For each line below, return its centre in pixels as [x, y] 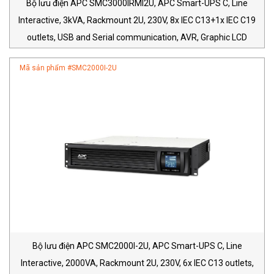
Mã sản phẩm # [46, 68]
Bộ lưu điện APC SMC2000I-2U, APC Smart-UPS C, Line [137, 246]
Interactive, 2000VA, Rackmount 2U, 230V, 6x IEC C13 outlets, [137, 263]
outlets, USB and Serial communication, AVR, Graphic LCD [137, 38]
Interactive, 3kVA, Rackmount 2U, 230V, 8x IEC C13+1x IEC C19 [137, 20]
